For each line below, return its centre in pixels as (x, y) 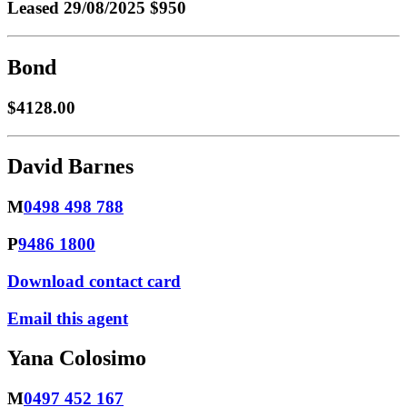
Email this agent (68, 318)
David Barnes (70, 167)
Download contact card (94, 281)
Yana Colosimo (77, 358)
